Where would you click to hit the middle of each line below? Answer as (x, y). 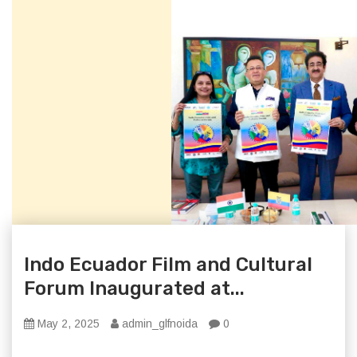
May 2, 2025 (67, 324)
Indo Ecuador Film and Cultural (168, 265)
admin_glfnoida (158, 324)
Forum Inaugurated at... (134, 288)
